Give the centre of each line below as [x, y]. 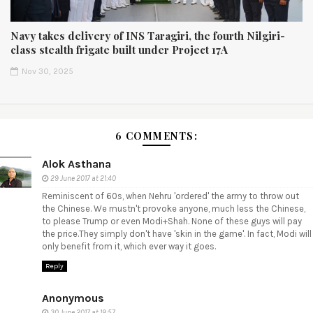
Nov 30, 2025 [48, 72]
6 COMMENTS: [156, 136]
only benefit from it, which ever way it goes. [129, 247]
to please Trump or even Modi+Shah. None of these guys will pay [172, 221]
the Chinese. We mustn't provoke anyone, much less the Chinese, [174, 209]
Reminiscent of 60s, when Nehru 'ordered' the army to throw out [170, 196]
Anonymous [73, 298]
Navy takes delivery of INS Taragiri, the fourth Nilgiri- [148, 36]
